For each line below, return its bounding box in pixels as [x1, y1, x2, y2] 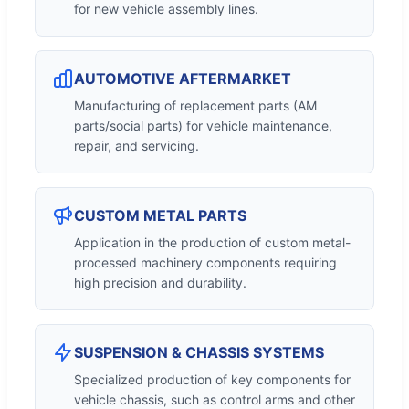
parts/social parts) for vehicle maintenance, [74, 117, 332, 133]
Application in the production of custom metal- [74, 234, 351, 250]
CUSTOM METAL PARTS [74, 205, 246, 225]
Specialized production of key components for [74, 371, 351, 387]
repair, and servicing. [74, 137, 199, 153]
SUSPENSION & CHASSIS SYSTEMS [74, 342, 324, 362]
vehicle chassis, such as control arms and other [74, 391, 355, 407]
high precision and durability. [74, 274, 246, 290]
